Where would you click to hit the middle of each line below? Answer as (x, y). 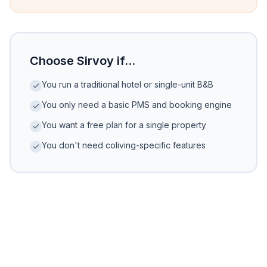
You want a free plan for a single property (124, 125)
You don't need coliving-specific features (124, 145)
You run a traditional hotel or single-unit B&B (128, 84)
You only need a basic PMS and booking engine (137, 105)
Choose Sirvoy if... (83, 61)
